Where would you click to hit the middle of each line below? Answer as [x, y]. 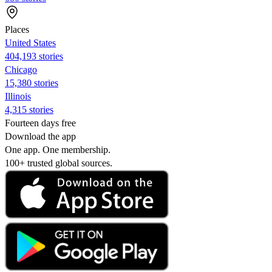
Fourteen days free [40, 123]
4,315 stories [29, 109]
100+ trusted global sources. [59, 163]
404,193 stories [34, 56]
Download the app [40, 136]
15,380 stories [32, 83]
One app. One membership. [58, 149]
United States [30, 42]
